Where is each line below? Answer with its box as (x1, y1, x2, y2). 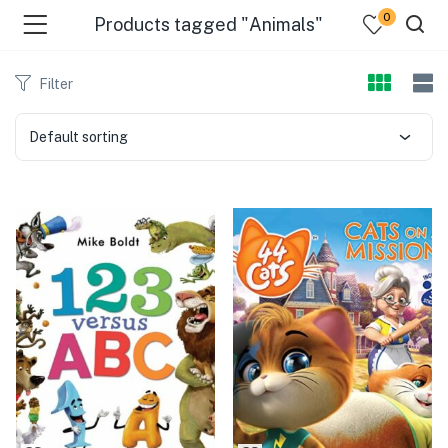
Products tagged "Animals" (93, 14, 323, 35)
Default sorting (29, 129, 128, 145)
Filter (39, 76, 73, 92)
